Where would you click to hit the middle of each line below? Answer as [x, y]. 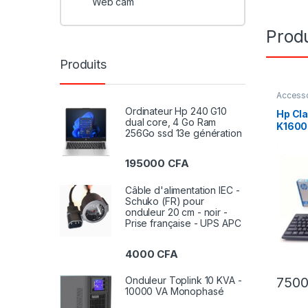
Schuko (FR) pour [165, 201]
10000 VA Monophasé [175, 291]
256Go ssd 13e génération [184, 133]
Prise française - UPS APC [183, 223]
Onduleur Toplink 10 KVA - [184, 280]
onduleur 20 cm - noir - [176, 212]
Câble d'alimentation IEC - [183, 190]
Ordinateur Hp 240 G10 [176, 111]
